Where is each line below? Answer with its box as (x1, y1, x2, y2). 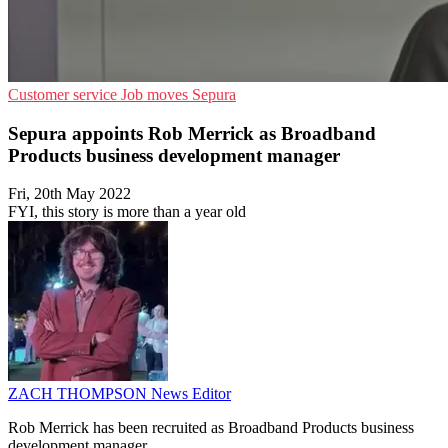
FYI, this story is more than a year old (8, 203, 246, 221)
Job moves (121, 86, 192, 103)
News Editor (151, 385, 231, 403)
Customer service (8, 86, 121, 103)
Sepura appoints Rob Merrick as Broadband (8, 122, 376, 144)
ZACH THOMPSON (8, 385, 151, 403)
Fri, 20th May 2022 (8, 185, 131, 203)
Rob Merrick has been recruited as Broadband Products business (8, 419, 414, 437)
